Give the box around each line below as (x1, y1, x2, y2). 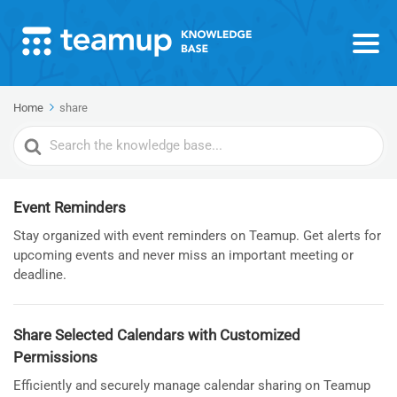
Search (13, 128, 59, 146)
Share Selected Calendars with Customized (13, 326, 300, 344)
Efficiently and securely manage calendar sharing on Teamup (13, 378, 370, 393)
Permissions (13, 348, 97, 366)
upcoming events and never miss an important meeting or (13, 247, 354, 263)
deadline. (13, 267, 66, 283)
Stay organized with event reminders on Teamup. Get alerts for (13, 228, 381, 244)
